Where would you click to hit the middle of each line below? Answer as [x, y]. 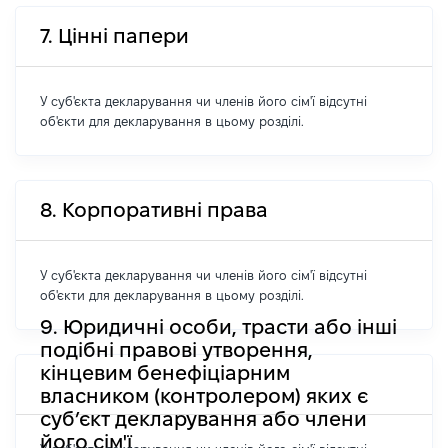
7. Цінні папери [114, 36]
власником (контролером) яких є [204, 395]
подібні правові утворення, [176, 349]
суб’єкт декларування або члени [203, 418]
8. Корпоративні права [154, 210]
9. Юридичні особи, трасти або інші [218, 326]
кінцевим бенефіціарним [165, 372]
